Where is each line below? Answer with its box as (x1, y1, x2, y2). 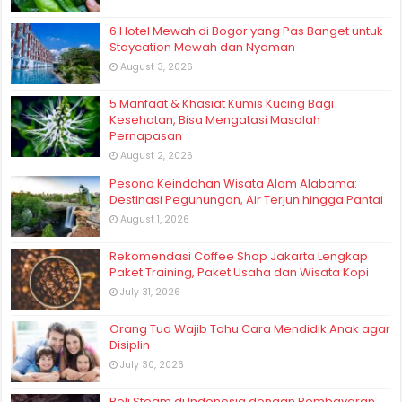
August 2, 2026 (120, 148, 194, 162)
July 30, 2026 (120, 358, 185, 372)
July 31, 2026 (120, 284, 181, 299)
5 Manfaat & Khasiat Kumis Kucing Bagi (109, 94, 335, 112)
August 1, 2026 (120, 212, 190, 226)
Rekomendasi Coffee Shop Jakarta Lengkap (109, 247, 369, 265)
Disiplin (109, 336, 151, 354)
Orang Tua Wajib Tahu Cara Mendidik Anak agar (109, 320, 391, 338)
